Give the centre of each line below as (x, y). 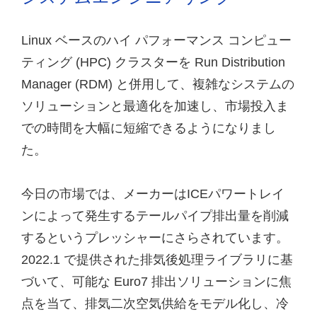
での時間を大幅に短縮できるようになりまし (149, 128)
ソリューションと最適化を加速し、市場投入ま (155, 106)
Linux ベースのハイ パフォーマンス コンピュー (156, 40)
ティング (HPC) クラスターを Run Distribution (153, 62)
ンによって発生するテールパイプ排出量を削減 (155, 216)
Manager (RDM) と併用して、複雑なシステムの (158, 84)
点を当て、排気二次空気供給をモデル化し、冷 (155, 304)
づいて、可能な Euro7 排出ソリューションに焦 (156, 282)
